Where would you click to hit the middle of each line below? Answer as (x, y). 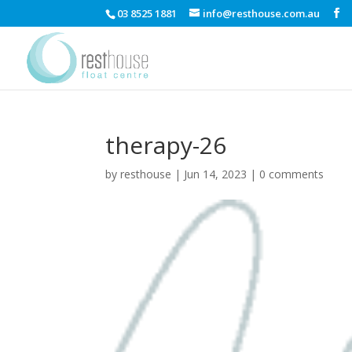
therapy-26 (166, 145)
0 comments (292, 174)
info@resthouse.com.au (262, 13)
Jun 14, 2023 (216, 174)
